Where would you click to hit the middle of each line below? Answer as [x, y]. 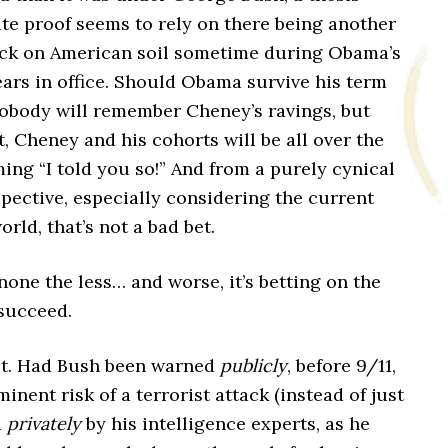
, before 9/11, [341, 365]
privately [44, 423]
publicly [253, 365]
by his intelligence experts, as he [225, 423]
